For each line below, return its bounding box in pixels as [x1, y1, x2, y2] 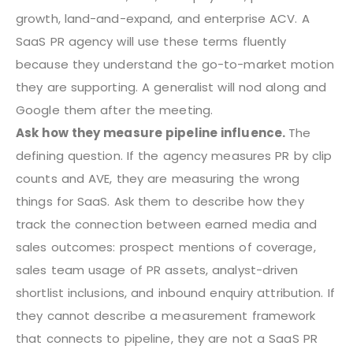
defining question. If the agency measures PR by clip [16, 147, 333, 164]
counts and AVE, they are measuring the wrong [16, 169, 300, 187]
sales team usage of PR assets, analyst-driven [16, 261, 299, 278]
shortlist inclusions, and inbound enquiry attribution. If [16, 284, 335, 301]
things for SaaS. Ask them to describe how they [16, 192, 304, 210]
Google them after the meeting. [16, 101, 214, 118]
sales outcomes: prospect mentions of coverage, [16, 238, 316, 255]
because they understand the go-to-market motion [16, 55, 334, 72]
